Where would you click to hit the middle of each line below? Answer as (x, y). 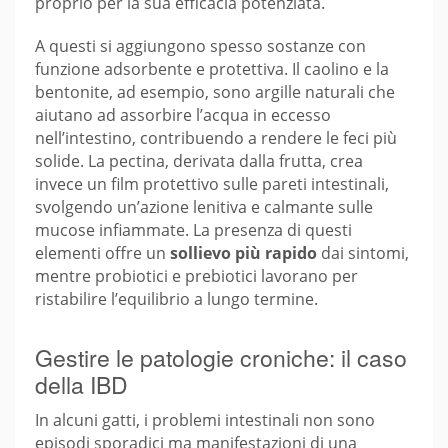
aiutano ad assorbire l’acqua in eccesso (183, 115)
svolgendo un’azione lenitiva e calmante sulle (204, 207)
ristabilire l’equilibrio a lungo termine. (176, 299)
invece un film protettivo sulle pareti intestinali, (212, 184)
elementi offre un (102, 253)
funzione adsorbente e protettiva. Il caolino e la (212, 69)
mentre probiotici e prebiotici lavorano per (196, 276)
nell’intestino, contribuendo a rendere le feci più (216, 138)
